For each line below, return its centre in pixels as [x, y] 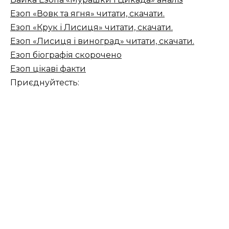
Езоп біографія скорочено [66, 55]
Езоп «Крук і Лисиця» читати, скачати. [91, 27]
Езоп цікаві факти [48, 68]
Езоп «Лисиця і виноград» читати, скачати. [102, 41]
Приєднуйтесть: [45, 82]
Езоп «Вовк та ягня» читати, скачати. [87, 13]
